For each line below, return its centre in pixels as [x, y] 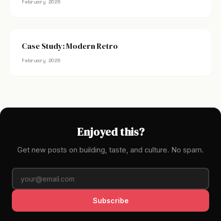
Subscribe [110, 201]
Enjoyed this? [110, 132]
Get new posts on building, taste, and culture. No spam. [110, 150]
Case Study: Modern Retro [70, 46]
